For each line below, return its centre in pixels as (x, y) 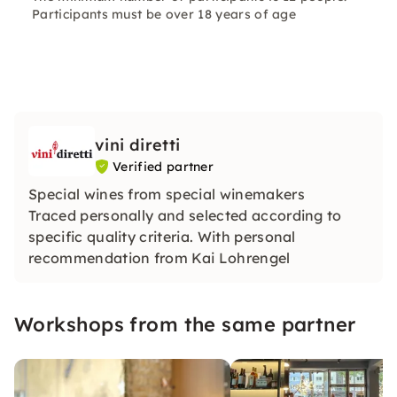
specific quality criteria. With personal (162, 236)
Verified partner (163, 167)
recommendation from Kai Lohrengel (160, 257)
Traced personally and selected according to (185, 215)
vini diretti (138, 145)
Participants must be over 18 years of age (164, 14)
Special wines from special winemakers (167, 194)
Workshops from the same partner (185, 324)
